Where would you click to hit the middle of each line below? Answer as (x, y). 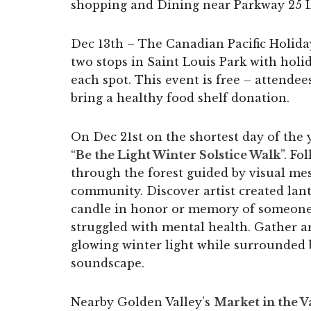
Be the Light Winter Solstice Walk (178, 154)
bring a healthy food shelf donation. (180, 98)
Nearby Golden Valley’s (142, 302)
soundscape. (108, 263)
